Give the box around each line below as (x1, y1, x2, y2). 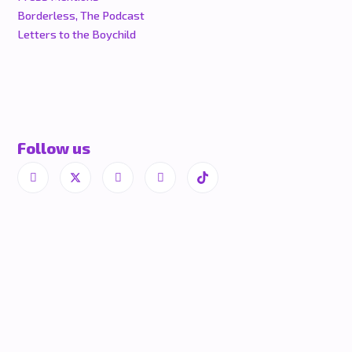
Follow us (17, 138, 90, 158)
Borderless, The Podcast (17, 8, 145, 23)
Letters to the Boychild (17, 27, 136, 42)
